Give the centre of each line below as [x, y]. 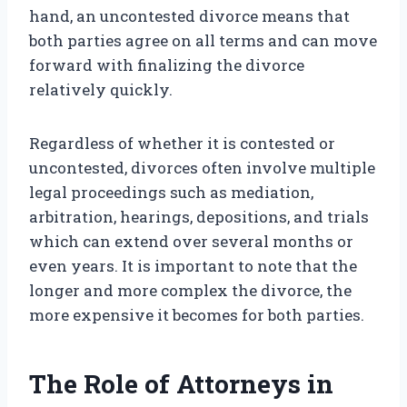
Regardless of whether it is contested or [182, 144]
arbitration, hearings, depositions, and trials [199, 217]
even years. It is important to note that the [193, 266]
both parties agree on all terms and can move [203, 41]
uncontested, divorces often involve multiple [202, 168]
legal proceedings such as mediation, [171, 193]
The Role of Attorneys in [181, 384]
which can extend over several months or [191, 242]
